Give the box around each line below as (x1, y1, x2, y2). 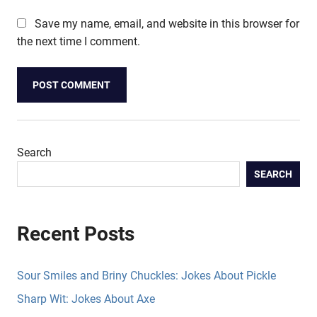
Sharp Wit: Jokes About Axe (17, 292, 155, 306)
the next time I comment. (17, 34, 140, 48)
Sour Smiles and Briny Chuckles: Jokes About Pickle (17, 269, 276, 283)
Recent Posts (17, 222, 134, 246)
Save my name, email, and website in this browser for (35, 16, 299, 30)
